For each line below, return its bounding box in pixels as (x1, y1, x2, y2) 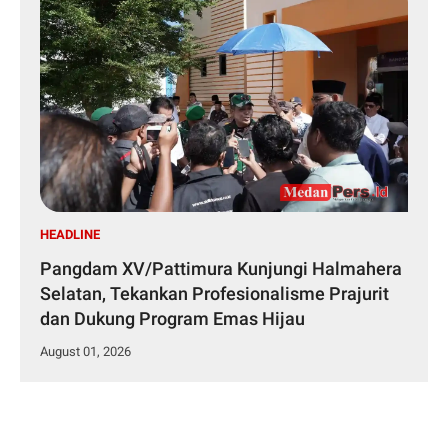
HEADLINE (40, 227, 100, 243)
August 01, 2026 (40, 344, 131, 360)
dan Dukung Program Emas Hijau (40, 308, 305, 330)
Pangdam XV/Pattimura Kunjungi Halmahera (40, 258, 402, 280)
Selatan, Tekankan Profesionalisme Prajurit (40, 283, 389, 305)
